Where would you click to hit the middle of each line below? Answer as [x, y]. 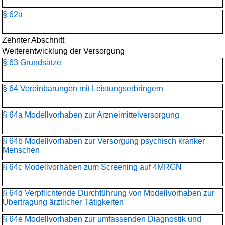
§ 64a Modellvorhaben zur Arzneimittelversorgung [91, 115]
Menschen [21, 150]
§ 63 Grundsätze [32, 63]
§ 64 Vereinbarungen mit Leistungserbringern [83, 89]
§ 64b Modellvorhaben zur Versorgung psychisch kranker [104, 141]
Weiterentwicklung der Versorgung [63, 51]
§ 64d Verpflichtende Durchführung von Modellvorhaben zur [108, 193]
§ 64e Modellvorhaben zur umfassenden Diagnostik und [102, 219]
